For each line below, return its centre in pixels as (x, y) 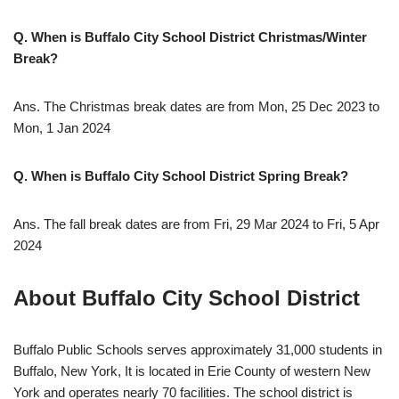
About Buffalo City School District (187, 298)
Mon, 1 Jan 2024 (62, 128)
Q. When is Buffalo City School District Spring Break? (181, 176)
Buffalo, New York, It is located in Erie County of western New (192, 371)
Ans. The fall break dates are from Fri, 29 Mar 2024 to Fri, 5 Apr (196, 224)
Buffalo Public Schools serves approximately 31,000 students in (198, 350)
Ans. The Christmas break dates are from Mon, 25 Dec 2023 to (196, 107)
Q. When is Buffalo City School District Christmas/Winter (190, 37)
